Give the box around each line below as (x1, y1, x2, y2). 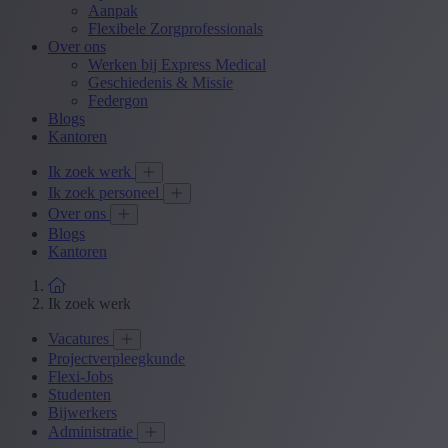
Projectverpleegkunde (48, 350, 185, 367)
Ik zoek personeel (48, 184, 163, 201)
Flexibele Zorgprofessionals (88, 20, 263, 37)
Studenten (48, 386, 111, 403)
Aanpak (88, 2, 138, 19)
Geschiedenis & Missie (88, 74, 233, 91)
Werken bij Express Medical (88, 56, 266, 73)
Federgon (88, 92, 148, 109)
